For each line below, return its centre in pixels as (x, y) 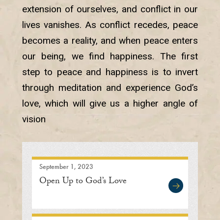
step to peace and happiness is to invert (110, 72)
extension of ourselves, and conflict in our (110, 9)
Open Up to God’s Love (83, 182)
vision (34, 119)
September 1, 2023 (66, 167)
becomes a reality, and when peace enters (110, 41)
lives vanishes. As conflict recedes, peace (110, 25)
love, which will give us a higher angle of (110, 104)
